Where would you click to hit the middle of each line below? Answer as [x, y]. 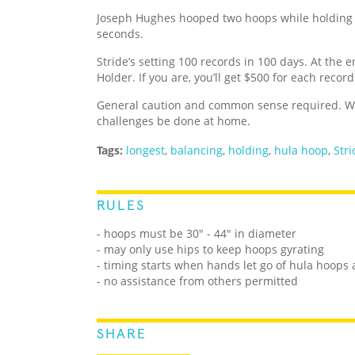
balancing [197, 151]
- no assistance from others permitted [197, 281]
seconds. [120, 34]
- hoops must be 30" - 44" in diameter [197, 234]
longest [145, 151]
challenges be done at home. [174, 121]
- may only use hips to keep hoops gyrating [210, 250]
